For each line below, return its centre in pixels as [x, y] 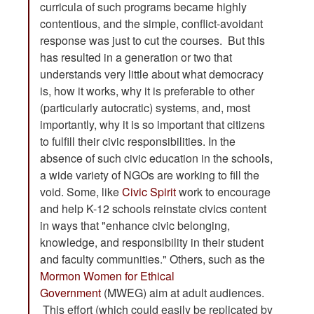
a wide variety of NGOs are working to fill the [150, 175]
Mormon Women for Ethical [107, 276]
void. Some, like [81, 192]
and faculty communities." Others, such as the [152, 259]
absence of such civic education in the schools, [156, 158]
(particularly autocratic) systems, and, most [145, 108]
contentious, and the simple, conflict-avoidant [151, 24]
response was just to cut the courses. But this [152, 41]
